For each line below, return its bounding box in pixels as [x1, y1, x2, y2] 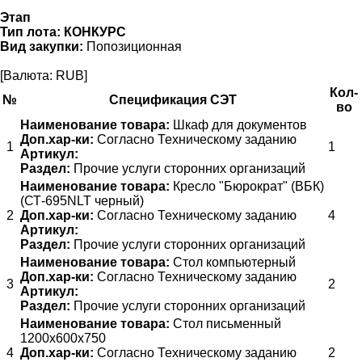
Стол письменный [170, 316, 281, 330]
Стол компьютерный [170, 255, 296, 269]
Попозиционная [83, 39, 182, 53]
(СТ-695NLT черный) [20, 193, 144, 208]
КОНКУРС [64, 24, 126, 39]
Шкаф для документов [170, 117, 307, 132]
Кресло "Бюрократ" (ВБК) [170, 179, 324, 193]
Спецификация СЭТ [108, 92, 237, 107]
